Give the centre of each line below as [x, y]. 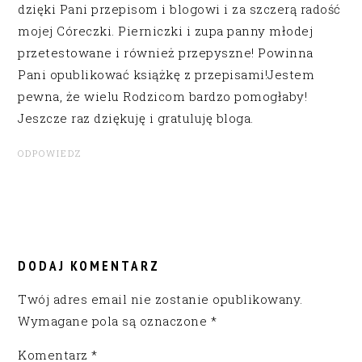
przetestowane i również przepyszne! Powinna [166, 52]
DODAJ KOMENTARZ [89, 265]
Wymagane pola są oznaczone [114, 320]
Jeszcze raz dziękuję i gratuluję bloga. [136, 118]
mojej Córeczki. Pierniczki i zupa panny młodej [166, 30]
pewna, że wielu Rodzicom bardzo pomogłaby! [163, 96]
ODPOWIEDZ [50, 153]
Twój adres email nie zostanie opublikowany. [160, 299]
